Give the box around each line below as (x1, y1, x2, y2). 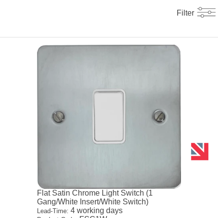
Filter (177, 9, 194, 18)
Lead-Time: (37, 207, 69, 215)
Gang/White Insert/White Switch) (37, 198, 149, 206)
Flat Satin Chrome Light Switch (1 (37, 189, 153, 198)
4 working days (69, 206, 123, 215)
